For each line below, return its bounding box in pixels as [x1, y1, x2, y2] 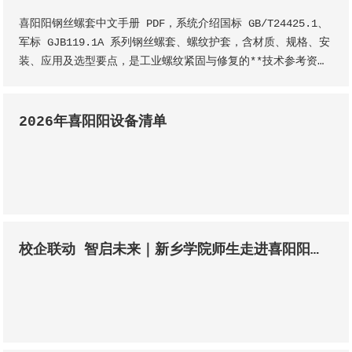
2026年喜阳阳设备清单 [19, 114, 167, 130]
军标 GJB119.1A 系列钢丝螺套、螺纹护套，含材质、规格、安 [19, 36, 331, 49]
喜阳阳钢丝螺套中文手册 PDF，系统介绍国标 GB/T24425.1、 [19, 17, 329, 31]
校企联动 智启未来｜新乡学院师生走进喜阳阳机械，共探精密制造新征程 [310, 242, 320, 258]
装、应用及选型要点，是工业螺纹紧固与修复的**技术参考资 [19, 55, 318, 68]
